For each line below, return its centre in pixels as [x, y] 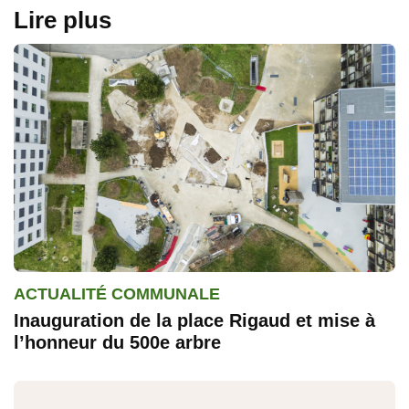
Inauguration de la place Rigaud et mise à [194, 321]
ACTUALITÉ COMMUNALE [117, 294]
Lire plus [63, 20]
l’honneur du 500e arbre [117, 343]
